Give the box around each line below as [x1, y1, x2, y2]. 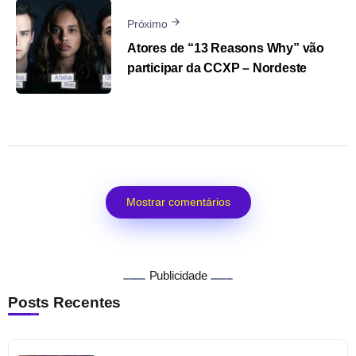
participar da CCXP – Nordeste [127, 61, 308, 75]
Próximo [127, 17, 168, 30]
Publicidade [149, 268, 207, 282]
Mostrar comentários [126, 195, 230, 208]
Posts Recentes [8, 293, 122, 311]
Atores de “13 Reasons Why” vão [127, 41, 325, 56]
